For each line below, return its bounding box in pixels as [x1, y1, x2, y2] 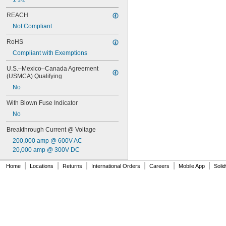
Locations [30, 163, 53, 169]
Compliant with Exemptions [13, 49, 87, 56]
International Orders [91, 163, 140, 169]
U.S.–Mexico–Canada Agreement [7, 65, 98, 72]
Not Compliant [13, 23, 52, 30]
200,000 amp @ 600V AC [13, 137, 82, 144]
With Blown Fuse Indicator [7, 99, 78, 106]
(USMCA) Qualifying [7, 73, 62, 80]
